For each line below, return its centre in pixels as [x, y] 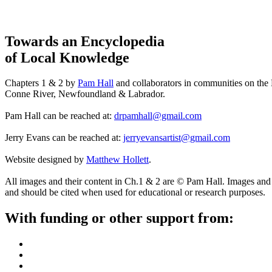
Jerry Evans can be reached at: [64, 138]
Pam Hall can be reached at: [59, 116]
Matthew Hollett [117, 160]
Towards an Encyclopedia [85, 41]
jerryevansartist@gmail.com [177, 138]
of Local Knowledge [67, 57]
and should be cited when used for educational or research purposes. [135, 192]
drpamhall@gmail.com [158, 116]
